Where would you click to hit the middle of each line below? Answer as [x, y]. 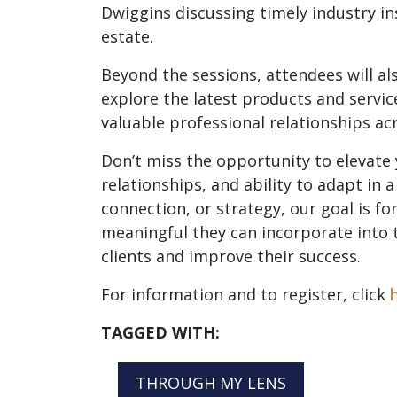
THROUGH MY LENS [211, 382]
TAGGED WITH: [160, 332]
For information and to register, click [245, 294]
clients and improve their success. [231, 256]
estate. [127, 36]
